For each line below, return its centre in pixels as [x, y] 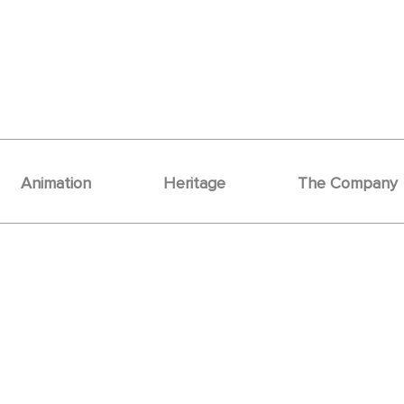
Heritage [194, 183]
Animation [56, 183]
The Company [348, 183]
